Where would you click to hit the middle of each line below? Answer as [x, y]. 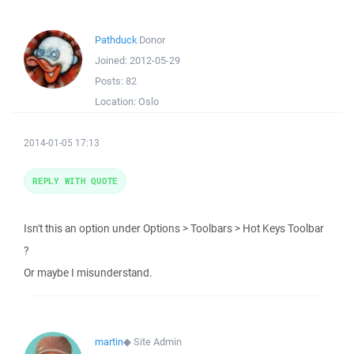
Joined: [112, 60]
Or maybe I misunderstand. [88, 273]
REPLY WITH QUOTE [75, 181]
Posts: [110, 81]
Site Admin [158, 342]
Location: [117, 102]
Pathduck [116, 40]
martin [109, 342]
